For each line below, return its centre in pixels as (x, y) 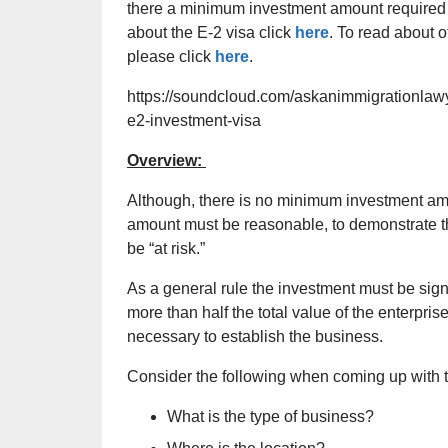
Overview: (166, 160)
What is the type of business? (270, 416)
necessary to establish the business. (255, 336)
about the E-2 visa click (211, 32)
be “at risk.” (166, 248)
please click (171, 56)
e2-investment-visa (194, 120)
